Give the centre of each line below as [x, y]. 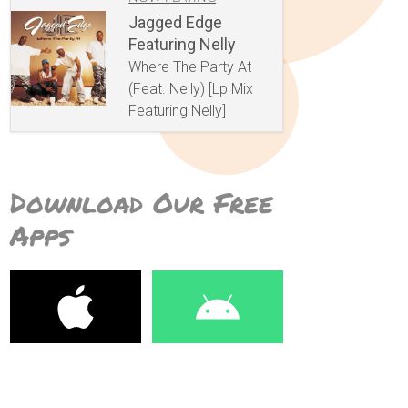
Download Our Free [142, 203]
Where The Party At [190, 67]
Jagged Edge [176, 23]
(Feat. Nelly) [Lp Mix [191, 89]
